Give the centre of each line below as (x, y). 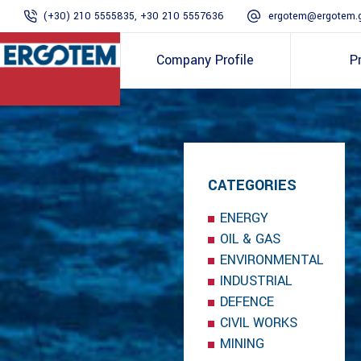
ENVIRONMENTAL (272, 260)
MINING (242, 344)
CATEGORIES (252, 186)
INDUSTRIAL (256, 281)
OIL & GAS (250, 239)
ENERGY (244, 218)
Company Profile (205, 60)
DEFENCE (247, 302)
